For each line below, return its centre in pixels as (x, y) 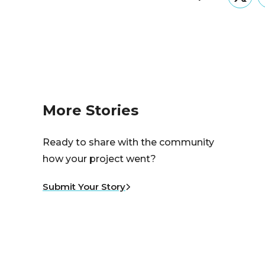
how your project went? (99, 159)
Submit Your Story (84, 187)
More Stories (91, 110)
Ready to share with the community (128, 142)
